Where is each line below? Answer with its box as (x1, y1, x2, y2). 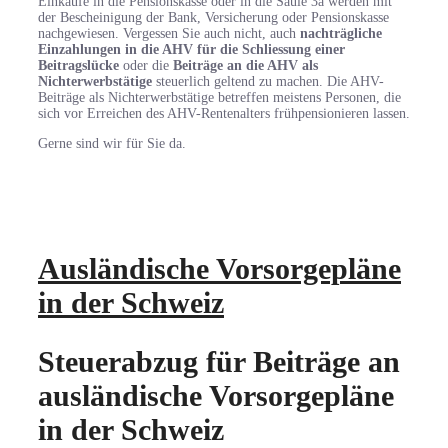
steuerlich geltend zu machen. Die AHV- (152, 74, 384, 90)
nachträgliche (300, 26, 382, 42)
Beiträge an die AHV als (173, 58, 318, 74)
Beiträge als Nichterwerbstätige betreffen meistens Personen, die (38, 90, 401, 106)
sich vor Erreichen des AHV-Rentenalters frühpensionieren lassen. (38, 106, 410, 122)
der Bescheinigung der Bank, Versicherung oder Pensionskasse (38, 10, 389, 26)
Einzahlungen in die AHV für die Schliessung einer (38, 42, 345, 58)
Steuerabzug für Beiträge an (38, 345, 400, 379)
